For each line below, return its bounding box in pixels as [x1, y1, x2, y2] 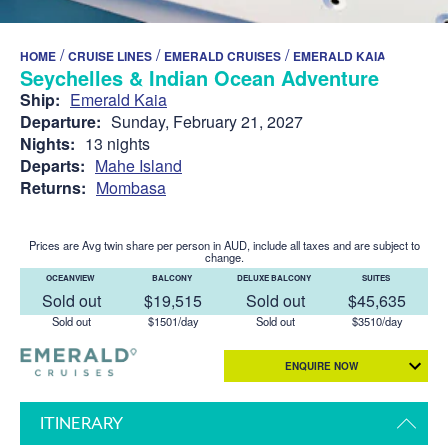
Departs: [20, 153, 85, 177]
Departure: [20, 109, 101, 133]
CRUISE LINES [68, 46, 152, 65]
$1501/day [147, 312, 199, 329]
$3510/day [351, 312, 403, 329]
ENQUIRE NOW [284, 358, 358, 373]
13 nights [85, 131, 150, 155]
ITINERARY [40, 412, 123, 433]
